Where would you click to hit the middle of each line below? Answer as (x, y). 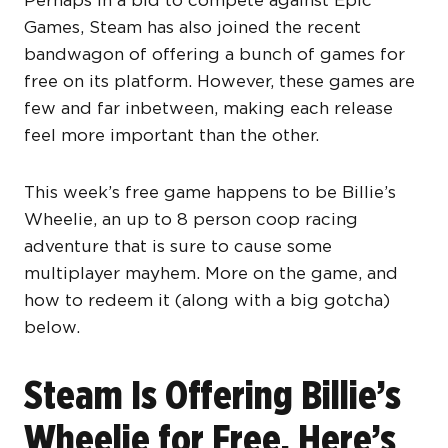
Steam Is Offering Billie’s (212, 395)
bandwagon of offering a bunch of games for (214, 54)
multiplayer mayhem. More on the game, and (211, 273)
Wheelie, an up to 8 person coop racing (191, 219)
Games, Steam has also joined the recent (192, 27)
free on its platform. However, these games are (219, 81)
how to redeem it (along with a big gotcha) (207, 300)
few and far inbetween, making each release (208, 108)
